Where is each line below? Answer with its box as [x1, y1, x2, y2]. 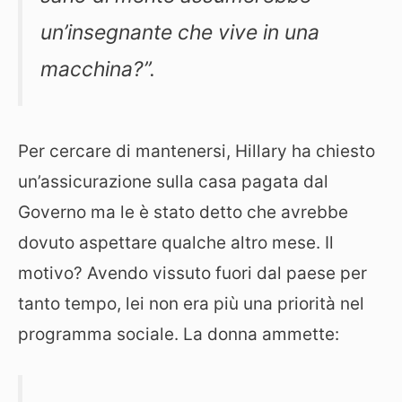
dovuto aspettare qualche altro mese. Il [18, 232, 334, 253]
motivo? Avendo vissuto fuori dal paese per [18, 262, 367, 284]
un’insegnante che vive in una [40, 19, 319, 45]
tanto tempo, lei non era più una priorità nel [18, 293, 364, 314]
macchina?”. [40, 56, 155, 82]
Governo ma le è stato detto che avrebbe [18, 201, 348, 223]
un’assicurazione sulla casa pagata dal [18, 170, 328, 192]
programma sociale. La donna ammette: [18, 323, 339, 345]
